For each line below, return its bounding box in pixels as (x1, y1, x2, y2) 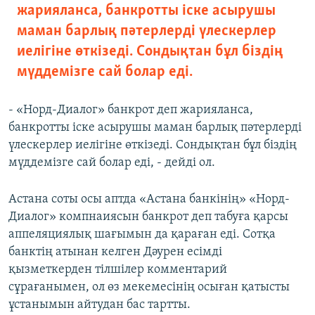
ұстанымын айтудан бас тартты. (8, 298, 191, 312)
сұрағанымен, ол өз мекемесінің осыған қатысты (8, 281, 290, 295)
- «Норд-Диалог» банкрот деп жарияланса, (8, 103, 253, 117)
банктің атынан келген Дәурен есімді (8, 245, 222, 259)
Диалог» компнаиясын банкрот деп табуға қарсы (8, 210, 288, 224)
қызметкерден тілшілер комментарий (8, 263, 227, 277)
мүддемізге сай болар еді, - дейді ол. (8, 156, 215, 170)
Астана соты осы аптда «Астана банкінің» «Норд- (8, 193, 290, 207)
